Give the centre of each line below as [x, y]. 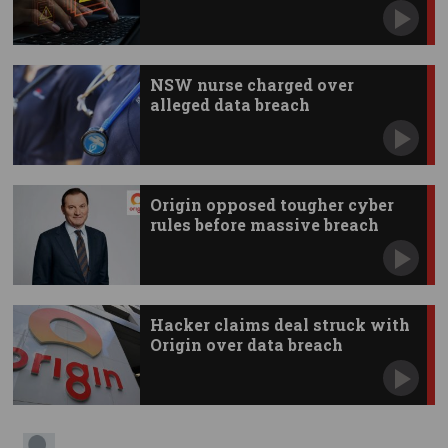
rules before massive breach [264, 225]
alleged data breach [229, 105]
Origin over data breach [246, 345]
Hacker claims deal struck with [279, 325]
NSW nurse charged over [251, 85]
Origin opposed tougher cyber [271, 205]
